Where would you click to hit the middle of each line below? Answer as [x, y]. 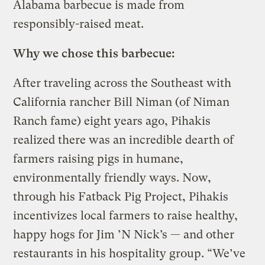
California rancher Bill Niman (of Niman [122, 102]
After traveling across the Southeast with [122, 83]
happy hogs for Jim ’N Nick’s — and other [124, 234]
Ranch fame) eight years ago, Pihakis [112, 121]
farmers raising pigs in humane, [98, 159]
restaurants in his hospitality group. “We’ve [130, 253]
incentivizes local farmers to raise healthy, [126, 215]
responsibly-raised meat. [79, 24]
